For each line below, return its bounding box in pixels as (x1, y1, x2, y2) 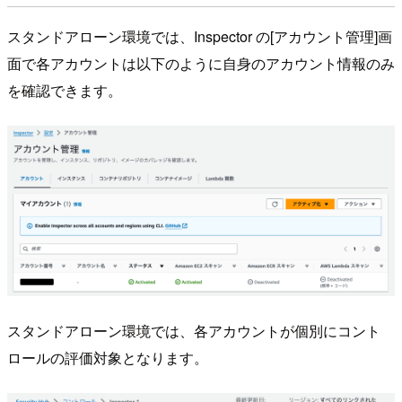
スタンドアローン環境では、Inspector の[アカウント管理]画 (7, 25, 392, 47)
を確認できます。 (7, 79, 122, 100)
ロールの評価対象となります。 (7, 346, 208, 368)
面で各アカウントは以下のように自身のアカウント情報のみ (7, 52, 395, 74)
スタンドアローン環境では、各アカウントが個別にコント (7, 319, 380, 341)
